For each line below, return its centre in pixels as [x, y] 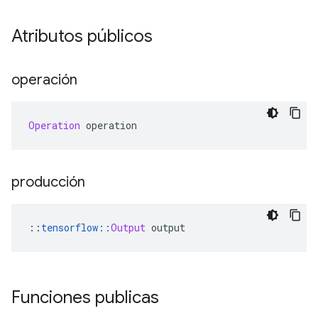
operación [44, 80]
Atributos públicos [84, 36]
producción [48, 182]
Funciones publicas [87, 297]
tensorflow [70, 227]
